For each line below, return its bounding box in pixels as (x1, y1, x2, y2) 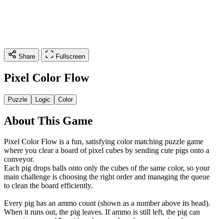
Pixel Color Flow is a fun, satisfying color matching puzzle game (4, 137, 203, 146)
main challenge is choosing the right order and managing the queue (4, 172, 210, 181)
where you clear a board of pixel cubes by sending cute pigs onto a (4, 146, 209, 154)
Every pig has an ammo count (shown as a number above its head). (4, 198, 210, 207)
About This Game (4, 114, 93, 127)
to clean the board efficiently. (4, 181, 93, 190)
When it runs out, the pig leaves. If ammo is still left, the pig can (4, 207, 200, 216)
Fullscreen (56, 53, 85, 60)
